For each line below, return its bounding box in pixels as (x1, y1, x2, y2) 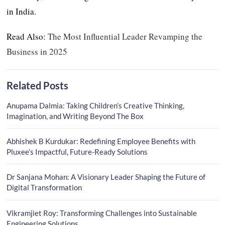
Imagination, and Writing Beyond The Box (7, 111, 144, 121)
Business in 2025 (7, 45, 68, 57)
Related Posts (7, 79, 69, 91)
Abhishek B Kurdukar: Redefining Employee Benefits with (7, 136, 196, 146)
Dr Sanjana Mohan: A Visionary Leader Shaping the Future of (7, 172, 206, 182)
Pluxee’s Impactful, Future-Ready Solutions (7, 147, 148, 156)
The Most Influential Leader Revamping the (48, 30, 203, 42)
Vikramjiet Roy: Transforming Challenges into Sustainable (7, 208, 197, 217)
